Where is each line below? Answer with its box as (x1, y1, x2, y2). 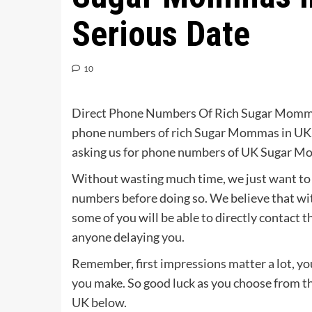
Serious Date (72, 14, 251, 54)
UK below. (72, 295, 127, 310)
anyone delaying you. (72, 229, 185, 244)
